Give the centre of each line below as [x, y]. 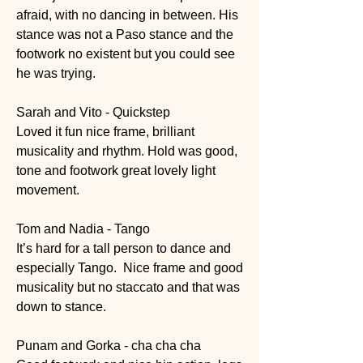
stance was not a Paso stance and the [125, 35]
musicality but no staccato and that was [128, 288]
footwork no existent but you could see [126, 54]
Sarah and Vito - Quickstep [95, 113]
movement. [49, 190]
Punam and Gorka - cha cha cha [110, 346]
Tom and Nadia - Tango [83, 229]
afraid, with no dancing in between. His [127, 15]
